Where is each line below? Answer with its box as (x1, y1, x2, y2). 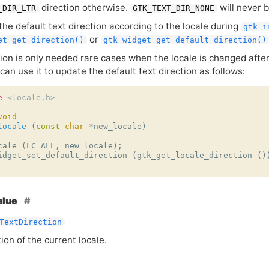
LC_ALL (26, 141, 55, 151)
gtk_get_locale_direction (136, 151, 252, 160)
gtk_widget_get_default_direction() (103, 35, 267, 45)
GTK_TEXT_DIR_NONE (133, 4, 215, 13)
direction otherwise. (38, 2, 130, 13)
